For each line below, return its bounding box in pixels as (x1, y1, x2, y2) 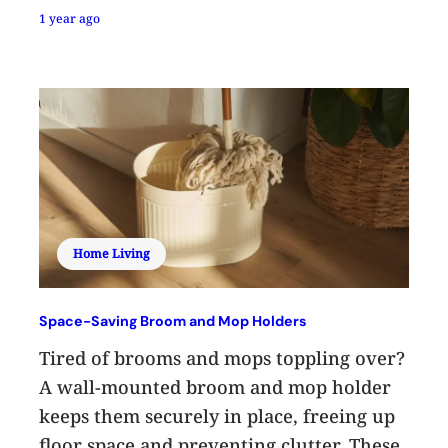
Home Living (73, 244, 151, 262)
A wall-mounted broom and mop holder (39, 374, 392, 399)
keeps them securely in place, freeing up (39, 403, 396, 428)
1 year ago (39, 9, 101, 27)
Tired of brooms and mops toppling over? (39, 345, 406, 370)
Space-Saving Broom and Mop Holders (39, 311, 308, 330)
